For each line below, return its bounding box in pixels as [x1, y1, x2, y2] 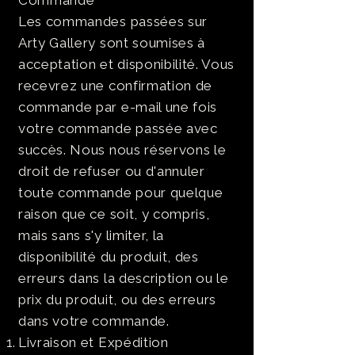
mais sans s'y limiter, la [18, 227, 164, 243]
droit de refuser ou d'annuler [18, 163, 205, 179]
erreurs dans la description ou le [18, 270, 229, 286]
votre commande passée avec [18, 120, 218, 136]
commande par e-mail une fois [18, 99, 218, 115]
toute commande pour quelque [18, 185, 223, 200]
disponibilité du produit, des [18, 249, 199, 265]
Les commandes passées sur [18, 13, 208, 29]
